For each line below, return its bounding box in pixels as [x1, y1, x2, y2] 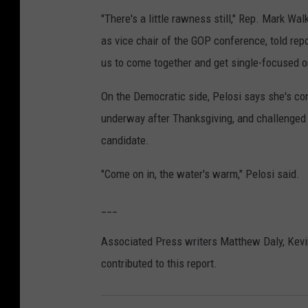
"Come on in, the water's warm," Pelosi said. [101, 167, 300, 181]
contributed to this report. [101, 256, 217, 271]
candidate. [101, 133, 149, 148]
